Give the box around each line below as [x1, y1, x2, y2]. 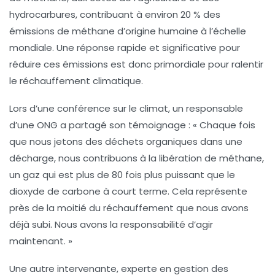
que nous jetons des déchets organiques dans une [9, 135, 242, 149]
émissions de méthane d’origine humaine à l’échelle [9, 25, 246, 38]
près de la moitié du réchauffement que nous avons [9, 201, 249, 215]
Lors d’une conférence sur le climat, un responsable [9, 102, 243, 115]
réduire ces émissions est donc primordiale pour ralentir [9, 58, 263, 71]
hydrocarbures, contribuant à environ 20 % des [9, 8, 220, 21]
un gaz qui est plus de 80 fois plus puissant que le [9, 168, 235, 182]
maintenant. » [9, 234, 72, 248]
